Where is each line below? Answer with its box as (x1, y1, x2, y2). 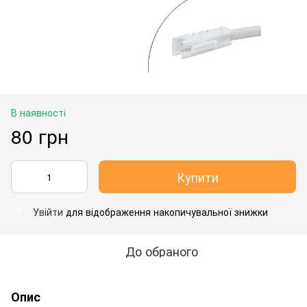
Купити (176, 167, 219, 186)
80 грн (11, 121, 69, 149)
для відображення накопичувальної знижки (63, 204, 268, 219)
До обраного (125, 241, 198, 260)
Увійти (33, 204, 63, 219)
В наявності (11, 105, 66, 119)
